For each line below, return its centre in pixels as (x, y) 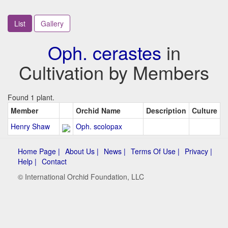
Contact (54, 161)
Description (166, 110)
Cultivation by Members (114, 72)
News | (115, 151)
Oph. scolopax (99, 126)
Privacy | (198, 151)
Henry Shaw (30, 126)
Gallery (52, 23)
